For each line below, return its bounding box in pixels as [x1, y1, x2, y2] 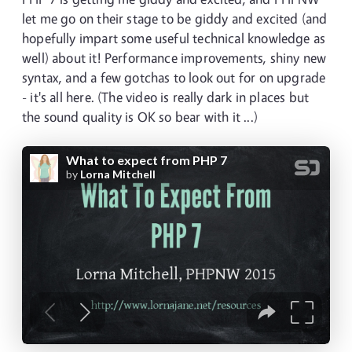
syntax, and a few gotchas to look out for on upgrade [22, 69, 326, 86]
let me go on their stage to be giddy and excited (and [22, 10, 328, 27]
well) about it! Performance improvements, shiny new [22, 49, 327, 66]
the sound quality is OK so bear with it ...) [22, 108, 258, 125]
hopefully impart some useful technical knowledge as [22, 30, 326, 46]
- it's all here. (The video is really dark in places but [22, 89, 310, 105]
